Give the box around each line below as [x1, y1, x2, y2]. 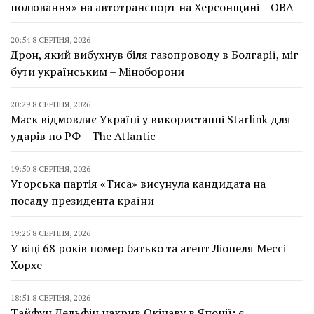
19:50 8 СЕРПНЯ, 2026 [11, 163, 90, 174]
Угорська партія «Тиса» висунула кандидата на [11, 175, 266, 191]
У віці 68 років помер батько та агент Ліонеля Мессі [11, 240, 286, 256]
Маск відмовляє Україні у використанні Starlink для [11, 111, 291, 127]
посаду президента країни [11, 192, 154, 208]
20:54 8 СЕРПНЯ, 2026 [11, 34, 90, 45]
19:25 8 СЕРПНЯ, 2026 [11, 227, 90, 238]
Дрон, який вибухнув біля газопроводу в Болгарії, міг [11, 46, 299, 62]
